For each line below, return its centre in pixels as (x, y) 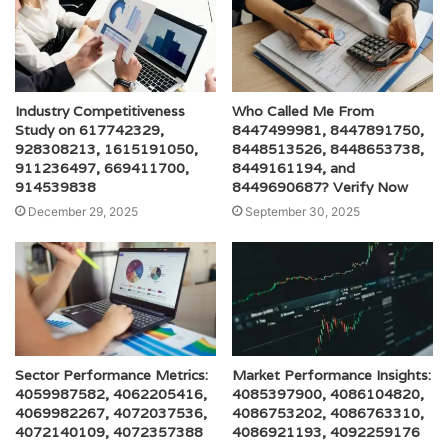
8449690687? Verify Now (320, 187)
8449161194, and (293, 168)
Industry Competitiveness (100, 111)
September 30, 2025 (302, 212)
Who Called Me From (303, 111)
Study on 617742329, (89, 130)
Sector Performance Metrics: (111, 374)
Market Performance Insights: (331, 374)
